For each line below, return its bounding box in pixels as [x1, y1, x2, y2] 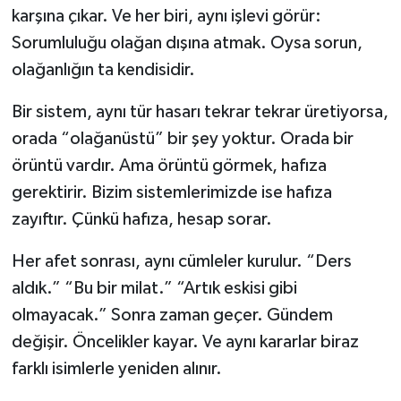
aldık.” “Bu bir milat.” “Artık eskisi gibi [11, 279, 297, 298]
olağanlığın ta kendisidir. [11, 61, 195, 80]
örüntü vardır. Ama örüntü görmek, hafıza [11, 157, 327, 175]
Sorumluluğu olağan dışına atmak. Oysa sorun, [11, 34, 363, 53]
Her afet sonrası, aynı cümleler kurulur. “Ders [11, 252, 352, 271]
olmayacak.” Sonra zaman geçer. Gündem [11, 306, 333, 325]
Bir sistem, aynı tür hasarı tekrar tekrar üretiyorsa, [11, 103, 388, 122]
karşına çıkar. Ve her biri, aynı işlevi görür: [11, 7, 321, 26]
